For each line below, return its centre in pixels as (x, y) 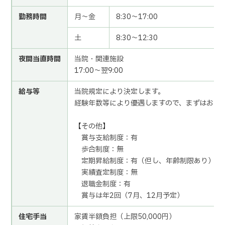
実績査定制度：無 (106, 173)
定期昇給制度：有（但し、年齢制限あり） (145, 161)
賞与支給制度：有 (106, 138)
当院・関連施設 (99, 59)
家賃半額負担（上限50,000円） (125, 217)
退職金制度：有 (103, 184)
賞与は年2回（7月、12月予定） (129, 196)
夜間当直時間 (40, 59)
